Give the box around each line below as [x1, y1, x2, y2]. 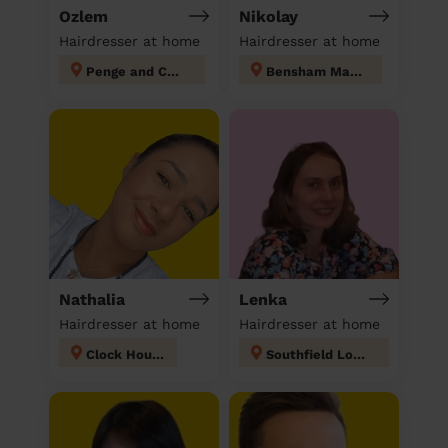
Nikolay [239, 6, 298, 26]
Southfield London [353, 346, 365, 362]
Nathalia [59, 289, 125, 309]
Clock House [152, 346, 164, 362]
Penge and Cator [167, 63, 179, 79]
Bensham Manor [350, 63, 362, 79]
